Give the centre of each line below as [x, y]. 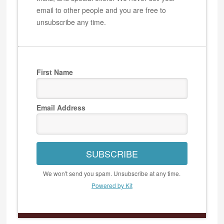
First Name [55, 72]
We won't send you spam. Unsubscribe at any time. [112, 173]
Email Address [61, 107]
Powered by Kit [112, 185]
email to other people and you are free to [101, 10]
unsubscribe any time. [71, 22]
